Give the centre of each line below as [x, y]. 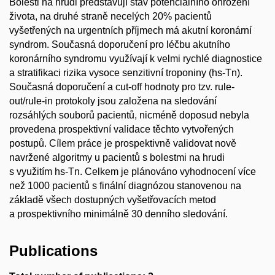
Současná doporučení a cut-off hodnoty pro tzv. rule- [122, 87]
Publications [53, 251]
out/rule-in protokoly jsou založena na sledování [113, 101]
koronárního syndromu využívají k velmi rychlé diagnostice [136, 59]
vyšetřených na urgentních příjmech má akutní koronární [130, 31]
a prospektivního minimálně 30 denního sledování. [118, 214]
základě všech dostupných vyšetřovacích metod [113, 200]
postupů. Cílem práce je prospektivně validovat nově [123, 144]
